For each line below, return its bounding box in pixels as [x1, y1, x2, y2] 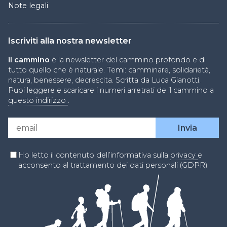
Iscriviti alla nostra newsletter [8, 36, 132, 46]
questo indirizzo [8, 96, 68, 105]
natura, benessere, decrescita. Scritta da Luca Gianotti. [8, 75, 201, 85]
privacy [170, 150, 198, 160]
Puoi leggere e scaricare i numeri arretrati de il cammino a [8, 86, 214, 95]
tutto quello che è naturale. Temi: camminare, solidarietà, [8, 65, 210, 74]
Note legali [8, 1, 48, 10]
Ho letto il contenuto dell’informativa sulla [18, 150, 170, 160]
